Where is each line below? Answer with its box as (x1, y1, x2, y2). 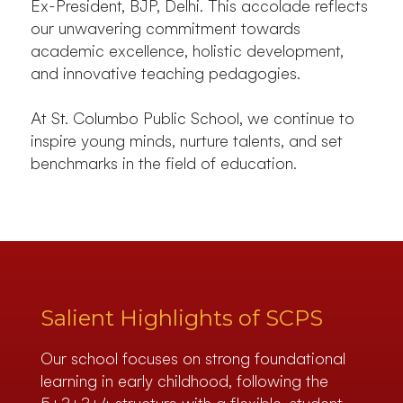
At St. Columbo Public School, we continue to (31, 109, 354, 129)
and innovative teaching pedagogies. (31, 64, 300, 84)
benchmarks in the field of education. (31, 154, 297, 174)
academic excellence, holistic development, (31, 41, 344, 61)
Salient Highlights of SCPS (40, 305, 323, 332)
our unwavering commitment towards (31, 19, 300, 39)
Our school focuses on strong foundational (40, 349, 345, 369)
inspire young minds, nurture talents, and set (31, 131, 343, 151)
